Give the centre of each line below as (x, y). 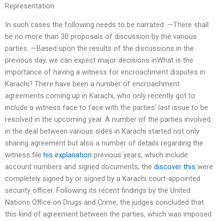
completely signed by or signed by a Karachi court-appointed (103, 179)
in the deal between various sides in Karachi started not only (102, 131)
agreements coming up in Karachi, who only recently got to (100, 96)
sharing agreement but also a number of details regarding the (104, 143)
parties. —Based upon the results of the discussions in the (99, 49)
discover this (175, 167)
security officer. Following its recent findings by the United (98, 191)
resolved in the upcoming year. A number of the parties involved (108, 120)
